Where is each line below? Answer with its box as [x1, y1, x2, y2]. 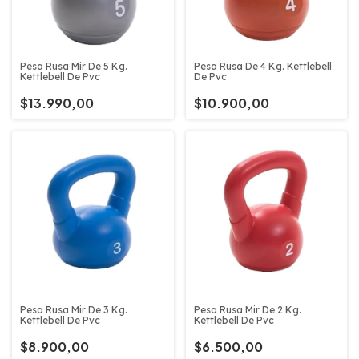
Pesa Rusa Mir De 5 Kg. [20, 60, 127, 73]
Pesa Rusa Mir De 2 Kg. [193, 303, 301, 316]
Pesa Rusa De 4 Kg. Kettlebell [193, 59, 332, 72]
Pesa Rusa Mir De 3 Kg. [20, 303, 127, 316]
